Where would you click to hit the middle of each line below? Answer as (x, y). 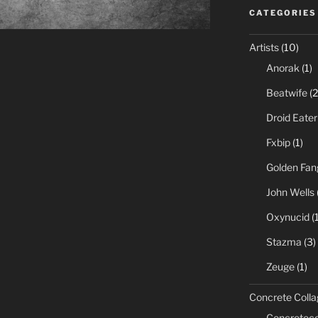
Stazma (284, 241)
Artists (264, 47)
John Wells (290, 192)
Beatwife (286, 92)
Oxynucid (287, 216)
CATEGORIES (283, 12)
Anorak (283, 67)
